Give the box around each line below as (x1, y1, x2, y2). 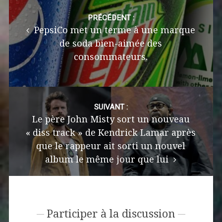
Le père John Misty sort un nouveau (32, 113, 190, 124)
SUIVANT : (94, 102, 128, 111)
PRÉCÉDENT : (87, 13, 134, 22)
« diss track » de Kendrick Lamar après (26, 127, 196, 138)
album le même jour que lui (45, 154, 171, 165)
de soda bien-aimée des (59, 38, 163, 49)
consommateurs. (74, 51, 148, 62)
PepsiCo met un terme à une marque (32, 24, 196, 35)
